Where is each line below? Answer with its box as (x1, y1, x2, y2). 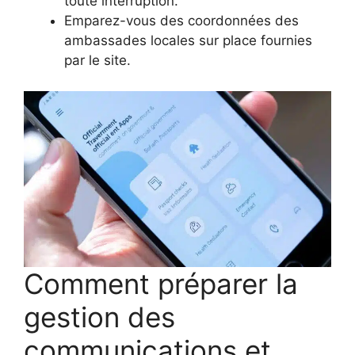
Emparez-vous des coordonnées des (64, 13, 299, 29)
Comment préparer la (24, 266, 298, 300)
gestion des (24, 300, 175, 334)
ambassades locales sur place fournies (64, 32, 312, 49)
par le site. (64, 52, 131, 69)
